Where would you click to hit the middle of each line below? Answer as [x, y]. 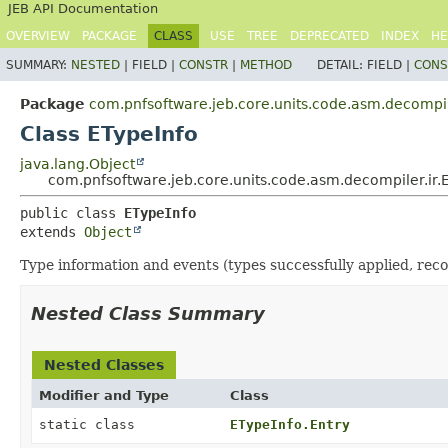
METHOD [266, 65]
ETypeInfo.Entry [289, 424]
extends [52, 232]
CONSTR [203, 65]
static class [91, 424]
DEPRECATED [329, 36]
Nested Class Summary [148, 313]
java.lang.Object [77, 164]
